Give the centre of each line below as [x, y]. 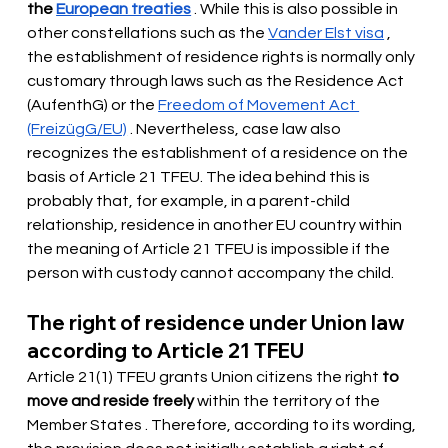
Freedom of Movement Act [259, 105]
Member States [86, 425]
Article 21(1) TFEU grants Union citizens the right [203, 377]
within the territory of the [289, 401]
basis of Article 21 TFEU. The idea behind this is [200, 177]
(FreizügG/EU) [77, 129]
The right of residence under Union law [218, 323]
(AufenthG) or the [91, 105]
